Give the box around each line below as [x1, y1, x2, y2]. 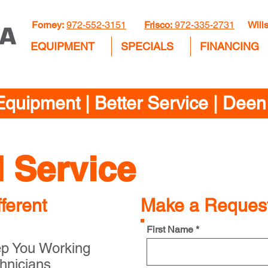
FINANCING [200, 40, 259, 53]
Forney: [32, 19, 66, 31]
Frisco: [144, 19, 175, 31]
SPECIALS [121, 40, 173, 53]
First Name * [147, 224, 199, 235]
